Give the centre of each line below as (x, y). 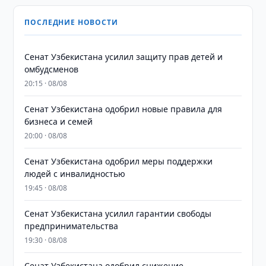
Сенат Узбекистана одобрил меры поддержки (119, 161)
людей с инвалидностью (75, 174)
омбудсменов (52, 69)
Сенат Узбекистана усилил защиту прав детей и (124, 57)
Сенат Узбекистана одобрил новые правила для (123, 109)
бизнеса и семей (59, 121)
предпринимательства (72, 226)
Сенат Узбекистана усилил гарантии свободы (118, 213)
